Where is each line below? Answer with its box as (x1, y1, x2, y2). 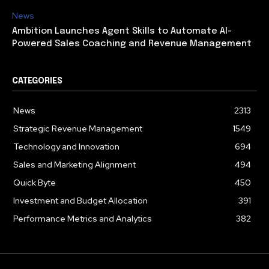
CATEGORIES (12, 76, 62, 85)
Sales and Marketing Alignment (13, 159, 136, 170)
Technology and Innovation (13, 141, 119, 152)
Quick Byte (13, 177, 56, 188)
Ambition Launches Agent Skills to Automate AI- (12, 26, 232, 36)
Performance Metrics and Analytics (13, 213, 152, 224)
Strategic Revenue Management (13, 122, 142, 134)
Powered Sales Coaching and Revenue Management (12, 38, 252, 49)
